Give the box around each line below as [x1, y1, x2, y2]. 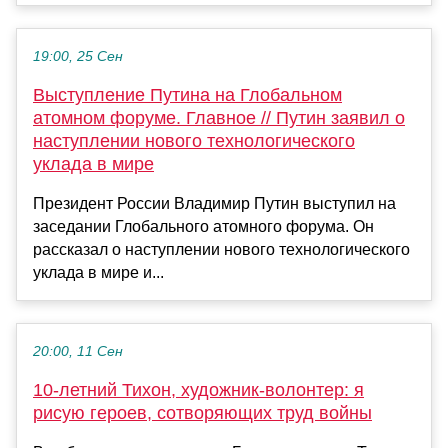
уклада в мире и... [33, 264, 164, 282]
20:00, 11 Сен [33, 344, 123, 360]
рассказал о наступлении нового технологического [33, 241, 410, 259]
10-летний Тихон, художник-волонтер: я [33, 380, 364, 401]
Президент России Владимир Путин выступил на [33, 195, 396, 213]
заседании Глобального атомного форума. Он [33, 218, 374, 236]
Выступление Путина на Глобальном [33, 85, 342, 106]
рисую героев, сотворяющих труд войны [33, 403, 372, 424]
